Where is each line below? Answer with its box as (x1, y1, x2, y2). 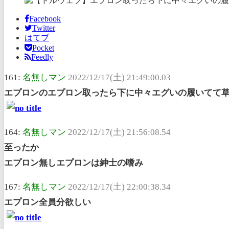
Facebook (29, 14, 61, 23)
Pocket (32, 43, 54, 52)
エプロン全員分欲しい (4, 197, 91, 207)
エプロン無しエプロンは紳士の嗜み (4, 157, 143, 168)
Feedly (31, 52, 53, 61)
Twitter (32, 23, 55, 32)
